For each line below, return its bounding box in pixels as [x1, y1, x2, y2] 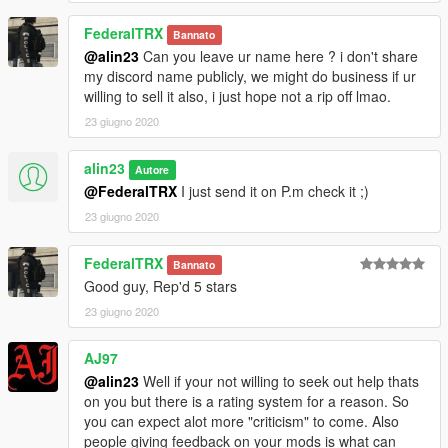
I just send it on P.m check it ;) [177, 181, 369, 202]
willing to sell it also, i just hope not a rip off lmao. [84, 86, 391, 107]
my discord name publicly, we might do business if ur [84, 66, 416, 87]
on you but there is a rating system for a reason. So [84, 391, 409, 412]
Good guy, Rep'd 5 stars [84, 276, 237, 297]
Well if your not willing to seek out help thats [139, 371, 419, 392]
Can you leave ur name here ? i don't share [139, 46, 418, 67]
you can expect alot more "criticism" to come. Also [84, 411, 399, 432]
